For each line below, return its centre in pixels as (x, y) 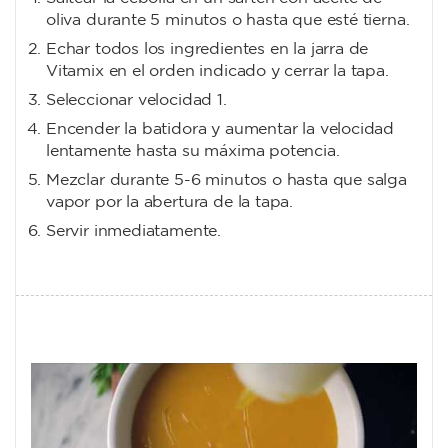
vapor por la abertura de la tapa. (170, 203)
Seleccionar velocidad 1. (136, 101)
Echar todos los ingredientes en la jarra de (207, 50)
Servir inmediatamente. (134, 232)
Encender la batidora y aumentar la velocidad (220, 130)
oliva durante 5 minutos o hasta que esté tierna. (228, 21)
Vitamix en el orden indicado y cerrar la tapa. (217, 72)
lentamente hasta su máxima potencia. (193, 152)
